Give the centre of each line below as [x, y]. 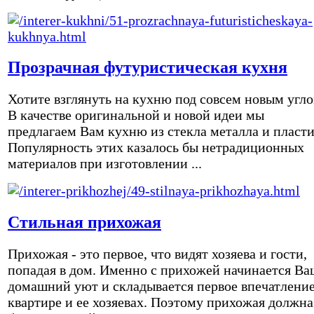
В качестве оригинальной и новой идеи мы [136, 115]
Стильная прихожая [84, 223]
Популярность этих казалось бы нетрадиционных [156, 148]
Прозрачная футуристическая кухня [148, 68]
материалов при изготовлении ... [105, 164]
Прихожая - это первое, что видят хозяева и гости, [157, 254]
